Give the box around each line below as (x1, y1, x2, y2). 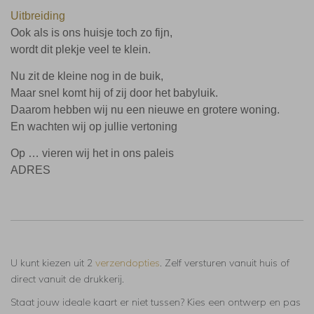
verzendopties (95, 257, 160, 269)
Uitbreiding (11, 10, 65, 22)
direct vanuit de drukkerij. (11, 273, 124, 285)
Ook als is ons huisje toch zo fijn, (11, 27, 172, 39)
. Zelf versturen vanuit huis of (160, 257, 289, 269)
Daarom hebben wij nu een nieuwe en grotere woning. (11, 104, 280, 116)
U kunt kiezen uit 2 (11, 257, 95, 269)
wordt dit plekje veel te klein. (11, 43, 151, 55)
